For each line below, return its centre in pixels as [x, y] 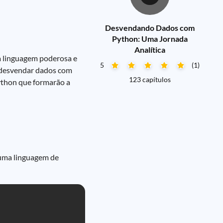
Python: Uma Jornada [150, 39]
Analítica [150, 50]
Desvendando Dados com [150, 28]
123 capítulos [150, 79]
